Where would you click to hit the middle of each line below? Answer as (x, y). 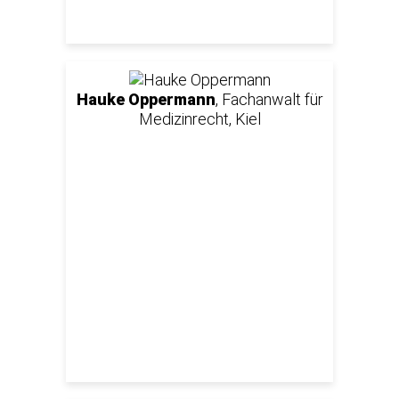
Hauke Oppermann (146, 99)
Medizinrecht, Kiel (199, 118)
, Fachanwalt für (269, 99)
